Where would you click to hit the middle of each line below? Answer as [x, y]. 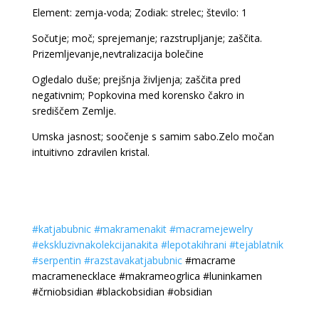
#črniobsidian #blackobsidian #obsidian [122, 292]
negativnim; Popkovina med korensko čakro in [138, 95]
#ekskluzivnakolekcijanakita [95, 245]
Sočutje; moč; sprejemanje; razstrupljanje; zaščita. [147, 38]
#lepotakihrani [193, 245]
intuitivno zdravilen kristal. [90, 152]
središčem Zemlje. [74, 111]
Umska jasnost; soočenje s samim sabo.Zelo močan [153, 136]
